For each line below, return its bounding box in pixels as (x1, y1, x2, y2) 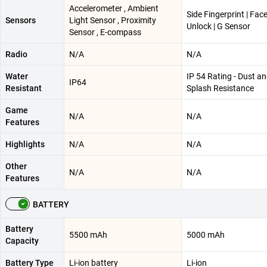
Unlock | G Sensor (187, 21, 250, 31)
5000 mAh (187, 229, 225, 240)
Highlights (5, 139, 45, 149)
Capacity (5, 235, 39, 246)
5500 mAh (69, 229, 107, 240)
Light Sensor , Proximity (69, 15, 156, 25)
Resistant (5, 83, 42, 93)
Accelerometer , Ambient (69, 3, 159, 13)
